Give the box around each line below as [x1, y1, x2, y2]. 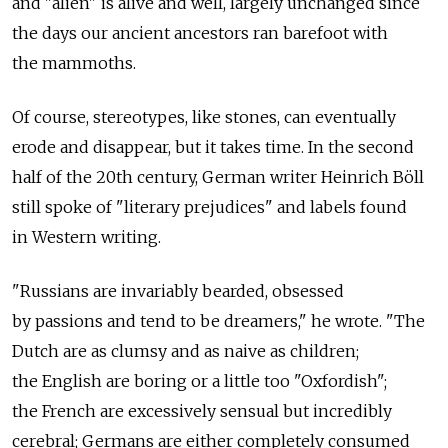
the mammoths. [12, 53, 136, 74]
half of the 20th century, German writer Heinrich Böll [12, 167, 424, 188]
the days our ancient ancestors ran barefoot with [12, 23, 388, 44]
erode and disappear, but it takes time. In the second [12, 137, 414, 158]
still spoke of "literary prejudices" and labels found [12, 197, 407, 218]
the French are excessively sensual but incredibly [12, 401, 392, 422]
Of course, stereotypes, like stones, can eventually [12, 107, 396, 128]
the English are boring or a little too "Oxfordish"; [12, 371, 387, 392]
